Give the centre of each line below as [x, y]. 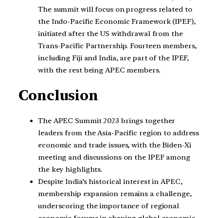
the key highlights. [70, 169]
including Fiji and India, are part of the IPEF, [114, 58]
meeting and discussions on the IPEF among [114, 157]
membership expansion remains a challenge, [115, 193]
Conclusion [58, 96]
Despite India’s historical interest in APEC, [110, 181]
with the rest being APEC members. [99, 70]
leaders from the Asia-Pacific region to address [119, 133]
